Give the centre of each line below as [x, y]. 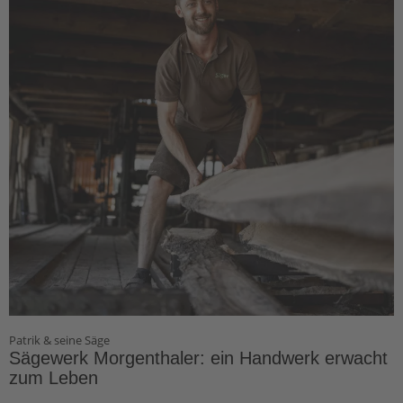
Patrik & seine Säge [59, 340]
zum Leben [54, 377]
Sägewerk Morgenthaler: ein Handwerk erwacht [198, 358]
